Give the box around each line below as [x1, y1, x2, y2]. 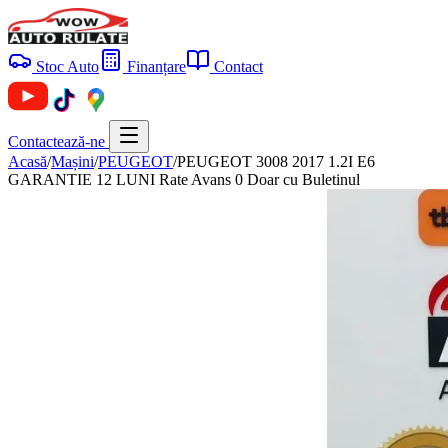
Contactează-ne [8, 133, 109, 150]
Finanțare [123, 58, 186, 75]
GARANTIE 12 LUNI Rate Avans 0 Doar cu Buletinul [8, 171, 360, 188]
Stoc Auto [32, 58, 99, 75]
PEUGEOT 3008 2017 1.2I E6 [177, 153, 375, 170]
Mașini [51, 153, 94, 170]
